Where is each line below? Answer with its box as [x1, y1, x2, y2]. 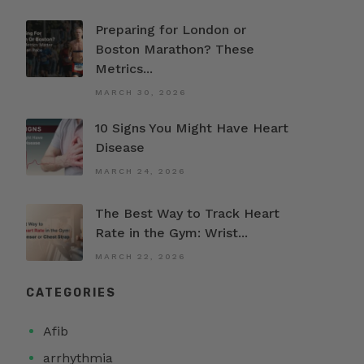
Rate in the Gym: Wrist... [95, 224, 249, 240]
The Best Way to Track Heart [95, 205, 280, 221]
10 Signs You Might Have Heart [95, 119, 289, 136]
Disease [95, 139, 145, 155]
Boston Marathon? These [95, 41, 255, 57]
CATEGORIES [26, 285, 117, 300]
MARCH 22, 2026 [95, 251, 186, 261]
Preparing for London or [95, 21, 247, 37]
